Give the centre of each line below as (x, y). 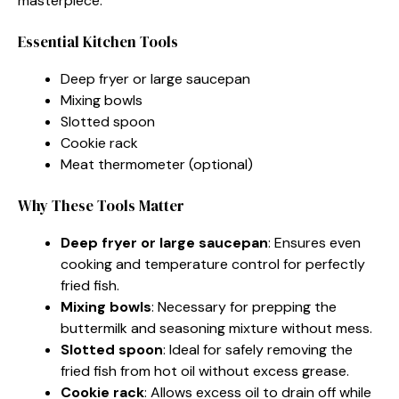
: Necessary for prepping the (244, 306)
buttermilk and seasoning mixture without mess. (216, 328)
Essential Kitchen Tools (98, 41)
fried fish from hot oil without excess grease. (205, 370)
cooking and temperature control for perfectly (213, 264)
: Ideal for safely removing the (258, 349)
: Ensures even (314, 242)
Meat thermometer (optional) (157, 164)
